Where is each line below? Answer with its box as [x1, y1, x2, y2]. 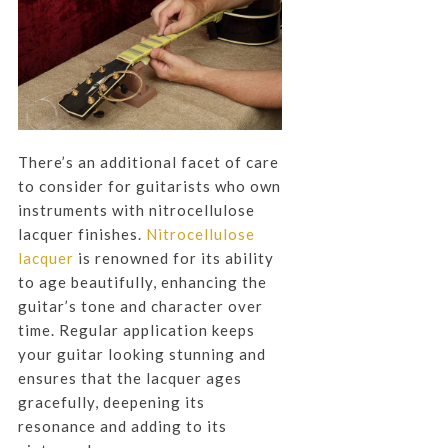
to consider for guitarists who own [17, 176, 281, 195]
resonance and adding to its [17, 416, 227, 435]
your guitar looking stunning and [17, 344, 266, 363]
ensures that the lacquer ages [17, 368, 242, 387]
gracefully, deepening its [17, 392, 205, 411]
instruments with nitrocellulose [17, 200, 255, 219]
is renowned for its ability [73, 248, 274, 267]
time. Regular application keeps [17, 320, 255, 339]
